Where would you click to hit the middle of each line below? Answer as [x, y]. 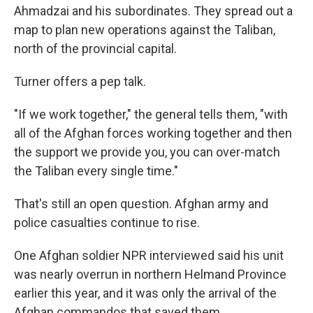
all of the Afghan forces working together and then [153, 133]
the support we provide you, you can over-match [147, 152]
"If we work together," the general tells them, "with [151, 115]
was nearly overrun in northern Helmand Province [150, 275]
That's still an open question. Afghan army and [141, 204]
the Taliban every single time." [96, 171]
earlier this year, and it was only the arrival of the [145, 293]
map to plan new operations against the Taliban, [145, 30]
